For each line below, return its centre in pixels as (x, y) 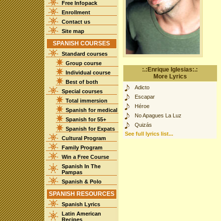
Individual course (88, 73)
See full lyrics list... (149, 134)
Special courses (82, 91)
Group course (83, 63)
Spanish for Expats (90, 129)
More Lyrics (170, 76)
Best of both (82, 82)
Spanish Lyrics (81, 204)
